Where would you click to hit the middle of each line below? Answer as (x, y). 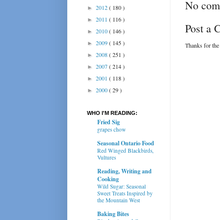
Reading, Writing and (124, 171)
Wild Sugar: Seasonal (122, 186)
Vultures (107, 157)
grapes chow (111, 129)
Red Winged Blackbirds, (125, 150)
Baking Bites (113, 214)
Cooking (108, 179)
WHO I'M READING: (112, 113)
